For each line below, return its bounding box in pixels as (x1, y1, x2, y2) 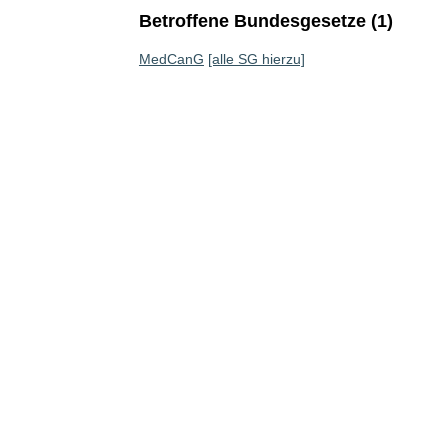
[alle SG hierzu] (207, 51, 305, 67)
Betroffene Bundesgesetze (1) (138, 11, 393, 31)
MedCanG (138, 51, 204, 67)
